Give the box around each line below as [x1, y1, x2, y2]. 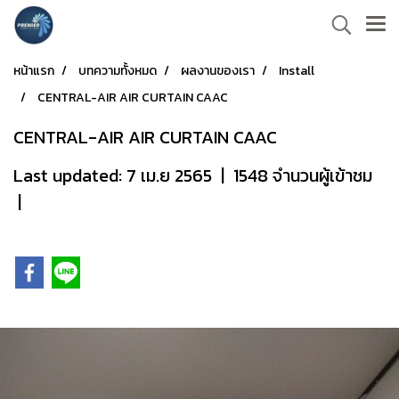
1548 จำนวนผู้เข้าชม [233, 162, 372, 189]
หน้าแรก [13, 61, 54, 80]
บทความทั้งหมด [78, 61, 157, 80]
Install [279, 61, 314, 80]
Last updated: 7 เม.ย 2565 [13, 162, 212, 189]
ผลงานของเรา [181, 61, 255, 80]
